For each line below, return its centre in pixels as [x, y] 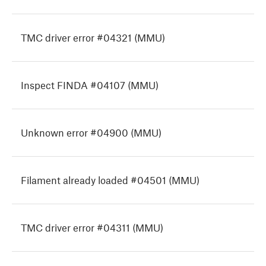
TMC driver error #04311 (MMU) [92, 228]
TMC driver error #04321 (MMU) [93, 38]
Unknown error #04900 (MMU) [91, 133]
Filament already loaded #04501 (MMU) [110, 180]
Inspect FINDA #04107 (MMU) [90, 85]
